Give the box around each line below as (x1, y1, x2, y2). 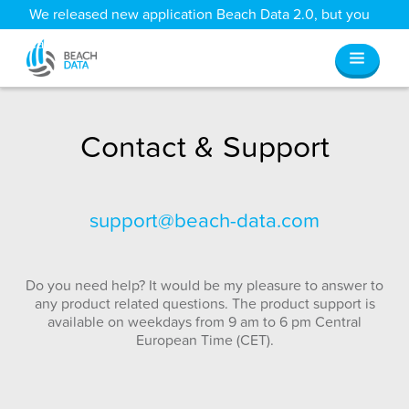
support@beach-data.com (89, 208, 320, 233)
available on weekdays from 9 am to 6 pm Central (47, 312, 362, 331)
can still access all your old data (29, 35, 233, 53)
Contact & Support (79, 128, 330, 165)
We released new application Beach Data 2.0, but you (29, 5, 370, 24)
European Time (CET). (135, 330, 274, 350)
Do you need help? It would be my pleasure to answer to (26, 276, 383, 295)
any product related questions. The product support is (34, 294, 375, 313)
